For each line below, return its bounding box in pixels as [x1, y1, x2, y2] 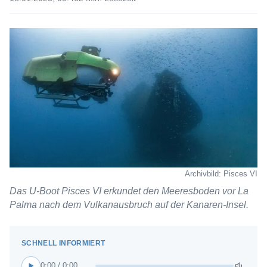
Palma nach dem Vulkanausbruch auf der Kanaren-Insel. [10, 200, 249, 210]
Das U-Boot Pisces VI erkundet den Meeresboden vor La [10, 186, 249, 196]
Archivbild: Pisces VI [185, 169, 257, 178]
